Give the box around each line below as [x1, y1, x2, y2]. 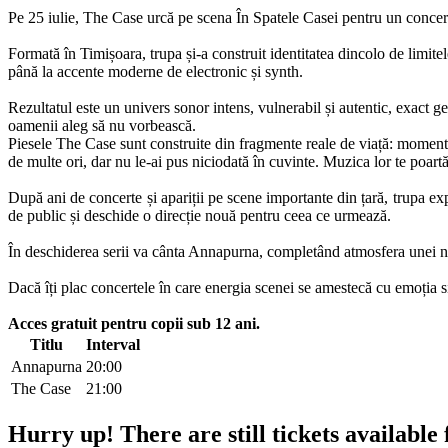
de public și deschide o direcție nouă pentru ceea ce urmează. [8, 206, 391, 224]
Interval [86, 335, 140, 353]
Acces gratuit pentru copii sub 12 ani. [8, 314, 260, 332]
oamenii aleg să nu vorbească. [8, 116, 196, 134]
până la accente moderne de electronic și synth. [8, 62, 303, 80]
